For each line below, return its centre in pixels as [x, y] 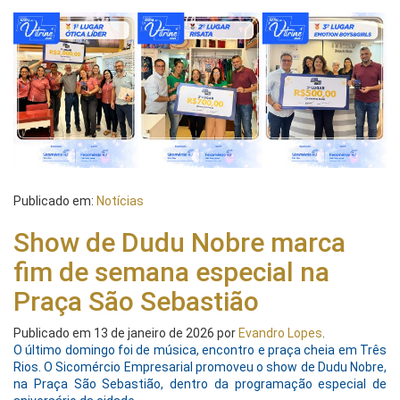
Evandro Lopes [280, 333]
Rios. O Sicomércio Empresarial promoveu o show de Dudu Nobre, [200, 367]
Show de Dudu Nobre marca [179, 243]
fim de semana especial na [171, 272]
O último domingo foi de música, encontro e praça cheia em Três [200, 350]
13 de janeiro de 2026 [154, 333]
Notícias [120, 201]
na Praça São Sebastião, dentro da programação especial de [200, 384]
